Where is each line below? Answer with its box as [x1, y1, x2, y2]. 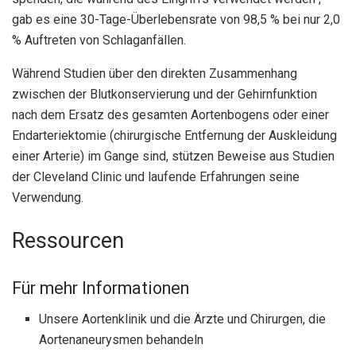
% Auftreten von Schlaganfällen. [12, 32, 186, 48]
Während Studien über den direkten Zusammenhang [12, 65, 297, 81]
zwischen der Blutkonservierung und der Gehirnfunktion [12, 86, 317, 102]
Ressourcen [12, 227, 124, 253]
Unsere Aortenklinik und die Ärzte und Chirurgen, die [39, 311, 327, 327]
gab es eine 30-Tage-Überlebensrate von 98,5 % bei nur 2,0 [12, 11, 340, 27]
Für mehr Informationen [12, 277, 189, 298]
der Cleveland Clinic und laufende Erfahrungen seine [12, 168, 300, 184]
